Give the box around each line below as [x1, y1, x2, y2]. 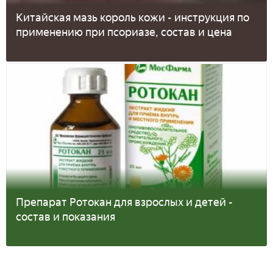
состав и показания [16, 210, 115, 224]
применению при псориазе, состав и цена [16, 26, 232, 40]
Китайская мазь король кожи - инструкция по [16, 11, 249, 25]
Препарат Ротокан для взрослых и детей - [16, 196, 233, 210]
